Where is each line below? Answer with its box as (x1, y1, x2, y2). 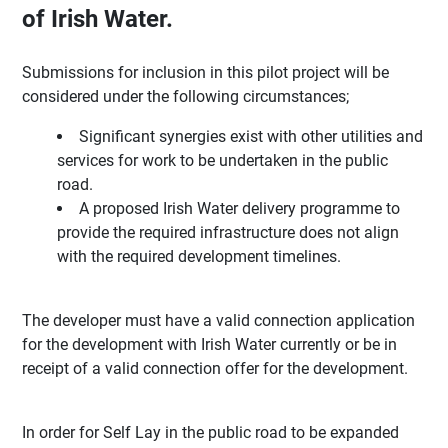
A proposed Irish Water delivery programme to (79, 199, 401, 219)
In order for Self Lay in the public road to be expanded (22, 423, 400, 443)
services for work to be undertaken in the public (57, 151, 389, 171)
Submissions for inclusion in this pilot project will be (22, 63, 390, 83)
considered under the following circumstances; (22, 87, 350, 107)
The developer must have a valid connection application (22, 311, 416, 331)
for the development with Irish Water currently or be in (22, 335, 398, 355)
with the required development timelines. (57, 247, 342, 267)
